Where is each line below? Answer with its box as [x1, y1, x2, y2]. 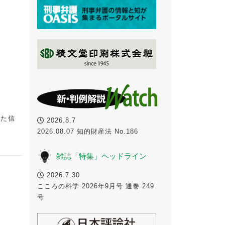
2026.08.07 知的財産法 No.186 [37, 127, 145, 135]
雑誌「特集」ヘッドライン [56, 151, 147, 160]
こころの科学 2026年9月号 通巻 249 [37, 182, 154, 190]
